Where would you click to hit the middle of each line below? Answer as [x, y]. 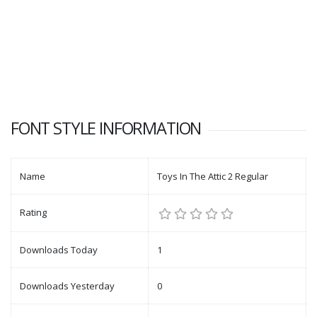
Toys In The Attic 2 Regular [213, 176]
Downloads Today [59, 250]
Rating [33, 212]
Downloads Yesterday [67, 286]
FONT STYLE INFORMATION [106, 128]
